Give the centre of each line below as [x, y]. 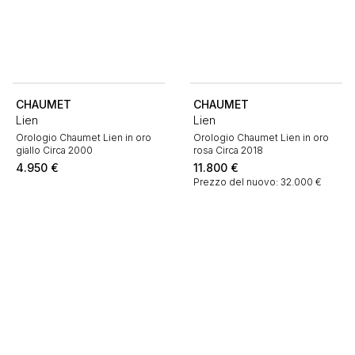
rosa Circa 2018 [228, 150]
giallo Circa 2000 [54, 150]
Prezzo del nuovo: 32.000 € [259, 182]
